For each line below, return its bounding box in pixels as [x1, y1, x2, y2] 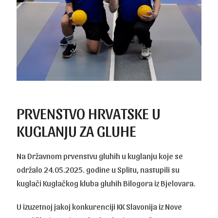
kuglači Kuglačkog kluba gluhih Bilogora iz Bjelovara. [17, 178, 196, 188]
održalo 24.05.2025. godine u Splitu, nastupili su [17, 164, 180, 174]
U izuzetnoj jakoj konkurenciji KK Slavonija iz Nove [17, 201, 182, 211]
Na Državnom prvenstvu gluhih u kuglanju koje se [17, 150, 183, 161]
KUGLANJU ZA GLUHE [17, 120, 137, 140]
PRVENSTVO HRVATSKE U [17, 103, 161, 122]
